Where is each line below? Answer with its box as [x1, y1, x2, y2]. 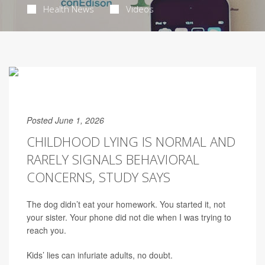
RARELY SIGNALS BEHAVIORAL [27, 150, 199, 168]
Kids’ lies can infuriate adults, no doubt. [27, 249, 173, 261]
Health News [43, 3, 94, 15]
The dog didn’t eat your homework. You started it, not [27, 198, 225, 210]
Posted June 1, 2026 [27, 114, 104, 126]
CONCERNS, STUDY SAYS [27, 168, 170, 186]
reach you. [27, 224, 69, 236]
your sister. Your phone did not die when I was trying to [27, 211, 231, 223]
